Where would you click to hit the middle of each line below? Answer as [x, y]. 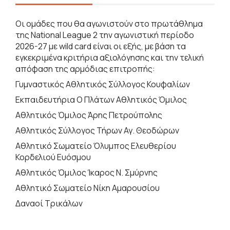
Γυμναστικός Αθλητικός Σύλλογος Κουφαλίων [103, 84]
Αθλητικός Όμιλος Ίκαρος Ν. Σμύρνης [87, 172]
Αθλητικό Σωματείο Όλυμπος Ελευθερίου [96, 146]
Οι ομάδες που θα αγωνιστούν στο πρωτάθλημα [109, 23]
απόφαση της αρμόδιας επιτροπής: [85, 69]
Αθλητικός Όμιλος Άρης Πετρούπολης [89, 115]
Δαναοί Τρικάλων [49, 203]
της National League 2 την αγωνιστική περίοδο [105, 35]
